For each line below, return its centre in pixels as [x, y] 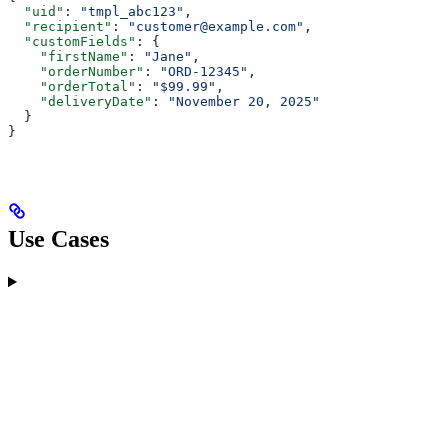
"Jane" [168, 57]
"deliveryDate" [80, 102]
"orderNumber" [76, 72]
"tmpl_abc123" [132, 12]
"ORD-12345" [204, 72]
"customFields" [72, 42]
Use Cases [58, 239]
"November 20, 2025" [244, 102]
